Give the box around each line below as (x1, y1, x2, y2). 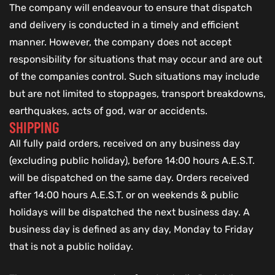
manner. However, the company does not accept (9, 36, 231, 48)
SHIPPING (9, 118, 60, 137)
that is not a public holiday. (9, 241, 133, 253)
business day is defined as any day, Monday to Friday (9, 223, 254, 236)
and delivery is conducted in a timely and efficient (9, 19, 239, 31)
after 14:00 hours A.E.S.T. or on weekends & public (9, 189, 239, 201)
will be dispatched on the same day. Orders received (9, 172, 249, 184)
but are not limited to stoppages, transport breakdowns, (9, 88, 266, 100)
